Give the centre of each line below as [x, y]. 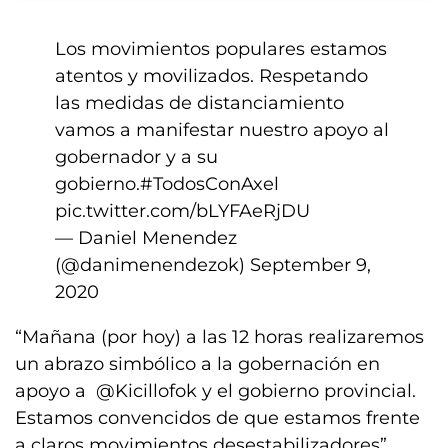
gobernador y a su [136, 157]
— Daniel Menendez [146, 238]
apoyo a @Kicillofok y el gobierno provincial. [215, 391]
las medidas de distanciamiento [199, 103]
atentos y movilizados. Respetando [211, 76]
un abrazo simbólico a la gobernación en [197, 364]
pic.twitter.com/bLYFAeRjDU [182, 211]
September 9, [310, 265]
